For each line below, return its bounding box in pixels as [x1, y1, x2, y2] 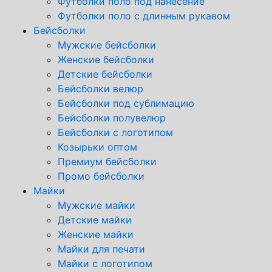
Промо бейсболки [58, 169, 144, 182]
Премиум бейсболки [58, 155, 157, 168]
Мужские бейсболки [58, 38, 156, 51]
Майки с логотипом [58, 257, 152, 270]
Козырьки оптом [58, 140, 137, 153]
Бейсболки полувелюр [58, 111, 166, 124]
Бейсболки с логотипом [58, 126, 173, 138]
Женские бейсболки [58, 53, 154, 66]
